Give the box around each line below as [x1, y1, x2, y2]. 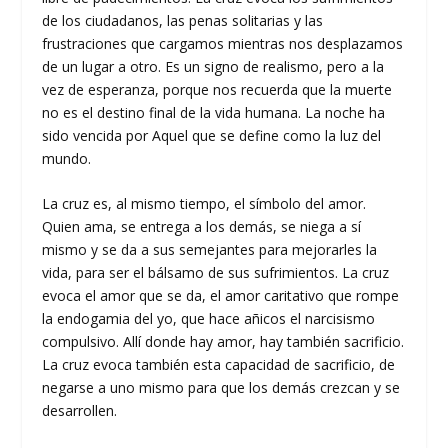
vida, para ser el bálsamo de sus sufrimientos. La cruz [42, 263, 390, 283]
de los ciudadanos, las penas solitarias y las [42, 11, 324, 31]
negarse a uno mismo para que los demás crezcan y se [42, 378, 401, 398]
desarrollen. [42, 401, 118, 421]
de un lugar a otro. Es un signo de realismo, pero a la [42, 57, 385, 77]
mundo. [42, 149, 92, 169]
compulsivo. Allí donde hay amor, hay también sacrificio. [42, 332, 405, 352]
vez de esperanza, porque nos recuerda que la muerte [42, 80, 393, 100]
